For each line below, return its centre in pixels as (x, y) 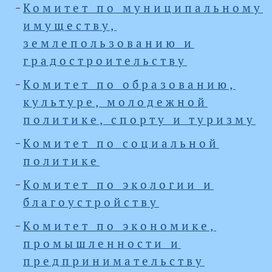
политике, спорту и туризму (139, 120)
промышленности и (102, 243)
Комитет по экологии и (118, 185)
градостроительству (105, 61)
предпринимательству (114, 261)
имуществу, (70, 25)
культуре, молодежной (115, 102)
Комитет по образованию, (129, 84)
